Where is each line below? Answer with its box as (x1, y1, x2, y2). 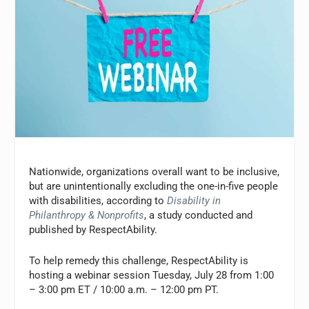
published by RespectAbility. (29, 223, 158, 237)
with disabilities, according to (29, 195, 168, 208)
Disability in (167, 195, 221, 208)
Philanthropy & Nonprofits (29, 209, 145, 222)
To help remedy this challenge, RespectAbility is (29, 255, 249, 268)
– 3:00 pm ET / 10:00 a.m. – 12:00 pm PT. (29, 283, 219, 297)
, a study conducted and (144, 209, 253, 222)
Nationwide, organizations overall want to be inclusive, (29, 166, 280, 179)
